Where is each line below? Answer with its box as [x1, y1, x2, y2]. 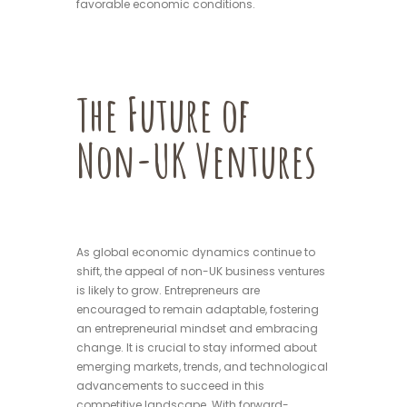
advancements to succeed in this [76, 378, 264, 394]
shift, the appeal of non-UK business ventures [76, 263, 325, 280]
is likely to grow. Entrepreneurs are [76, 283, 260, 299]
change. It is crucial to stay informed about [76, 340, 317, 356]
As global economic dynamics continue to [76, 244, 315, 261]
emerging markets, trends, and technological [76, 359, 328, 375]
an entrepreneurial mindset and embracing [76, 321, 318, 337]
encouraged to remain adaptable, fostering [76, 302, 319, 318]
